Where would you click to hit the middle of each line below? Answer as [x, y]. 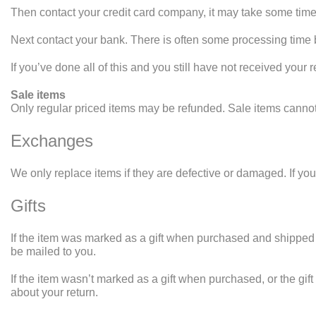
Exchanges [52, 141]
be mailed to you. [53, 251]
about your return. [54, 292]
